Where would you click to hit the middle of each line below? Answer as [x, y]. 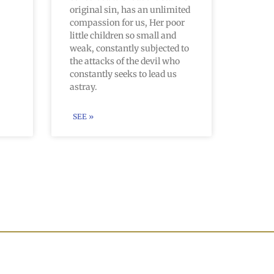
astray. [83, 87]
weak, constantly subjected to [129, 48]
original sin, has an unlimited [130, 9]
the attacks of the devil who [124, 61]
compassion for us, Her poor [127, 22]
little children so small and [123, 35]
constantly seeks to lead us [123, 74]
